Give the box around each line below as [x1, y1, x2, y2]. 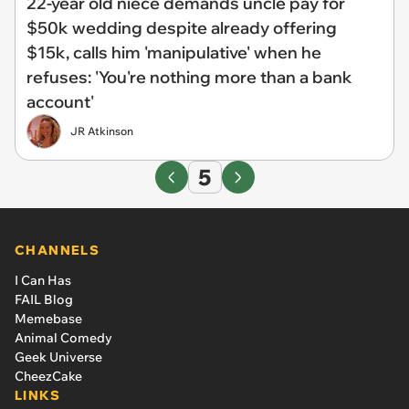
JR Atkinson [70, 124, 133, 138]
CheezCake [15, 368, 82, 384]
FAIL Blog [15, 291, 73, 308]
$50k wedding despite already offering [26, 17, 337, 38]
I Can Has [15, 272, 71, 288]
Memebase [15, 310, 82, 327]
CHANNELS [15, 242, 100, 258]
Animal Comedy [15, 330, 112, 346]
